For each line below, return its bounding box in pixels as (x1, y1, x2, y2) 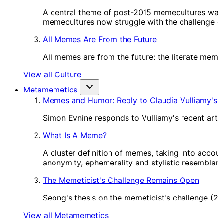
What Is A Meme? (43, 130, 107, 140)
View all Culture (23, 70, 81, 79)
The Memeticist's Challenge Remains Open (43, 175, 199, 185)
